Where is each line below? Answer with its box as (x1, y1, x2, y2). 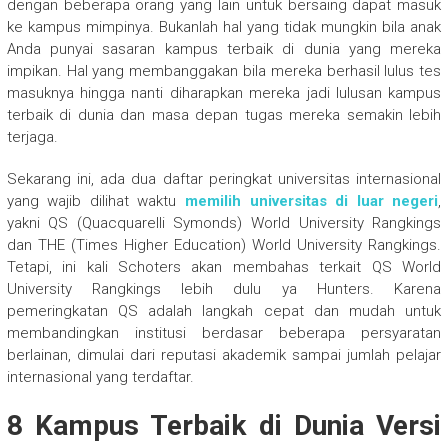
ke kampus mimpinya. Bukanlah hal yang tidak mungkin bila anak (6, 18, 442, 37)
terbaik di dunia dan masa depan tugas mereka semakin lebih (6, 106, 442, 125)
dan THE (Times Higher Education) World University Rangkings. (6, 236, 442, 255)
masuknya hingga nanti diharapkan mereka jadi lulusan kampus (6, 84, 442, 103)
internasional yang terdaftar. (6, 368, 194, 387)
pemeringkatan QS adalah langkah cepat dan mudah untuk (6, 302, 442, 321)
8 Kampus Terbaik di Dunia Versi (6, 409, 442, 443)
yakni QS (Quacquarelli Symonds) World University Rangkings (6, 214, 442, 233)
